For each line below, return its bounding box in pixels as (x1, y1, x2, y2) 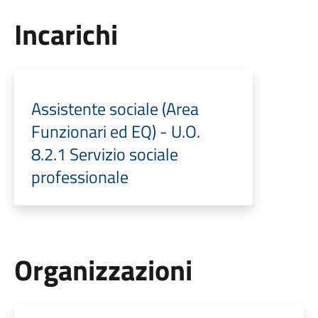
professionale (31, 163, 128, 190)
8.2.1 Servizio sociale (31, 141, 178, 167)
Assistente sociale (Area (31, 95, 199, 121)
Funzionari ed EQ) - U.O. (31, 118, 200, 144)
